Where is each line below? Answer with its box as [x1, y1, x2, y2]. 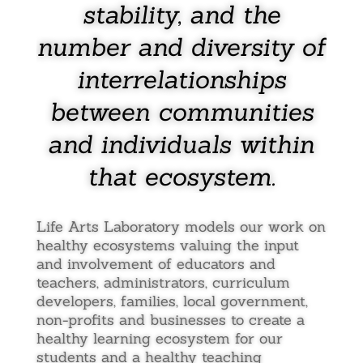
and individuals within [48, 128, 315, 160]
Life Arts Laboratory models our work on [36, 217, 326, 236]
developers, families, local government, [36, 292, 308, 310]
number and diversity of [36, 31, 326, 62]
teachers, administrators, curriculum [36, 273, 290, 292]
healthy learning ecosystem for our [36, 329, 283, 348]
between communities [49, 96, 314, 127]
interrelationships [76, 63, 286, 95]
